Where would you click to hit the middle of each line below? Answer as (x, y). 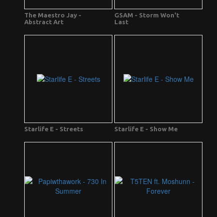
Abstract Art (44, 22)
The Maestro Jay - (53, 15)
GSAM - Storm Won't (147, 15)
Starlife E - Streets (54, 129)
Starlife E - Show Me (146, 129)
